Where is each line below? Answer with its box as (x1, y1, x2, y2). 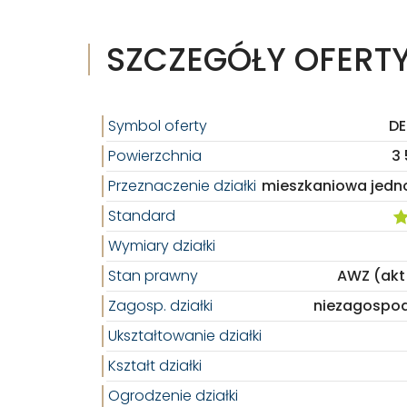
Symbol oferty (108, 115, 207, 136)
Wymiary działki (108, 235, 215, 256)
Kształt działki (108, 355, 202, 376)
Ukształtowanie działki (108, 325, 262, 346)
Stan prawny (108, 265, 198, 286)
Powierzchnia (108, 145, 202, 166)
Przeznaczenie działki (108, 175, 256, 196)
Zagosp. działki (108, 295, 213, 316)
